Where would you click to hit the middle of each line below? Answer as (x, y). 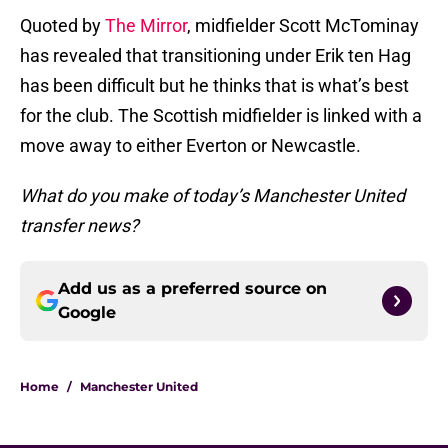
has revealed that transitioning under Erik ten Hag (215, 56)
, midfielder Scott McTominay (303, 26)
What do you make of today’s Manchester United (212, 196)
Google (87, 313)
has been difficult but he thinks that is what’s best (214, 86)
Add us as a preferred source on (192, 289)
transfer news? (79, 226)
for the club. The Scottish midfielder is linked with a (221, 116)
